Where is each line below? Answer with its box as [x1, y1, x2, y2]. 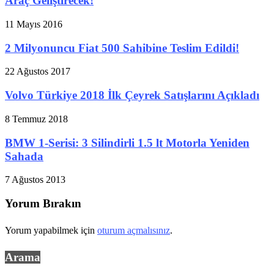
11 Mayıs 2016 [5, 19, 62, 30]
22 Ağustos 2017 [5, 66, 70, 77]
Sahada [5, 149, 43, 163]
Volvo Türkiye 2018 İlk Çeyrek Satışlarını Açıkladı [5, 89, 259, 102]
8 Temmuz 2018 [5, 113, 68, 124]
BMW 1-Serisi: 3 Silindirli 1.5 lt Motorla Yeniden [5, 136, 250, 149]
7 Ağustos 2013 [5, 174, 65, 185]
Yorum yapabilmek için [5, 224, 97, 235]
